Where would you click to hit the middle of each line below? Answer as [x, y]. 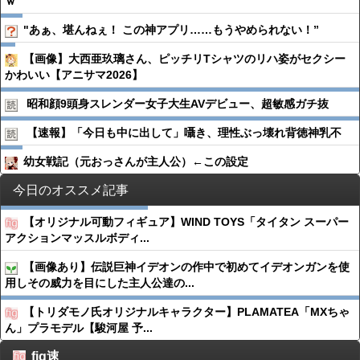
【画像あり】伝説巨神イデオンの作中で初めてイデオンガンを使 [186, 267]
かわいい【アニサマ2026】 [74, 75]
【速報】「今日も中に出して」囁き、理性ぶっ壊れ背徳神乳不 [184, 133]
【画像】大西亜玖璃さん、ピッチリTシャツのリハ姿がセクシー [184, 59]
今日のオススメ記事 [71, 190]
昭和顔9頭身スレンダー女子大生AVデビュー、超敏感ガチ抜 [178, 104]
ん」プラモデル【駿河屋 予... [79, 328]
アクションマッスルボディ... [77, 238]
